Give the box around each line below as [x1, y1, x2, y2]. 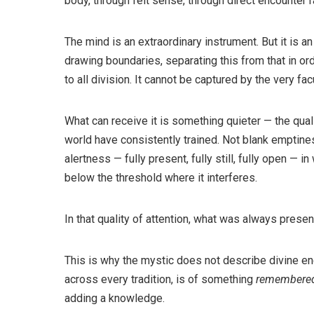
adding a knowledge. [64, 292, 165, 306]
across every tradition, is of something [64, 273, 256, 287]
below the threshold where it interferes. [64, 171, 257, 185]
